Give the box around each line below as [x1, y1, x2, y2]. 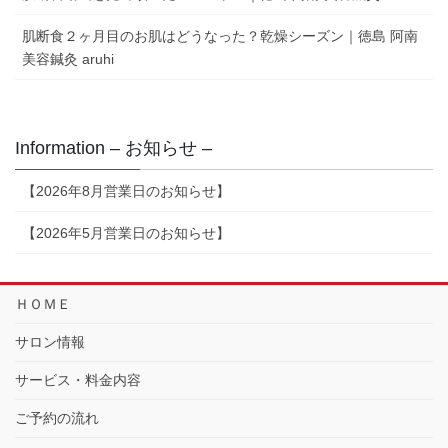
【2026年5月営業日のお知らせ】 [22, 225, 230, 242]
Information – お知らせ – [15, 138, 212, 159]
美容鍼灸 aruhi [22, 51, 114, 68]
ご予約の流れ [15, 410, 99, 427]
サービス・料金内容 [15, 372, 141, 389]
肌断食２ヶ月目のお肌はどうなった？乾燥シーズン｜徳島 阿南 [22, 28, 418, 45]
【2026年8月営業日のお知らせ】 [22, 183, 230, 200]
